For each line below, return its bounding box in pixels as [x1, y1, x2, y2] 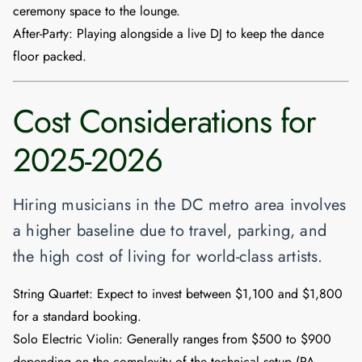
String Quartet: [13, 284, 93, 304]
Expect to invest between [93, 284, 235, 304]
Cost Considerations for [13, 98, 316, 145]
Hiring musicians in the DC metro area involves [13, 193, 347, 217]
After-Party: [13, 24, 73, 44]
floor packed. [13, 47, 86, 66]
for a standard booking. [13, 307, 141, 326]
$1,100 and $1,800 [235, 284, 343, 304]
